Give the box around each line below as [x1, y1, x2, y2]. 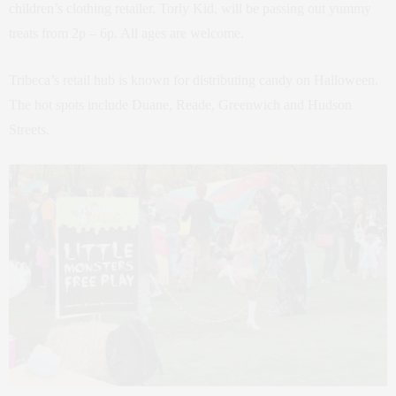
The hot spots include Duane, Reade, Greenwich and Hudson [9, 96, 352, 112]
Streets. [9, 121, 49, 137]
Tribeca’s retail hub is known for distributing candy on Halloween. [9, 72, 378, 88]
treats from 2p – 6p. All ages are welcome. [9, 25, 244, 41]
